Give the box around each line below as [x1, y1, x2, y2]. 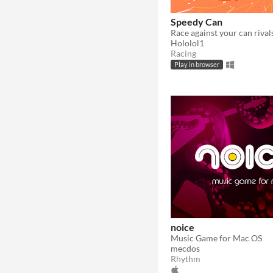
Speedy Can [171, 15, 222, 27]
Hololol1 [171, 37, 204, 48]
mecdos [171, 243, 200, 253]
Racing [171, 48, 196, 58]
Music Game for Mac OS [171, 232, 262, 243]
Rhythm [171, 253, 200, 264]
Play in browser [174, 61, 219, 69]
